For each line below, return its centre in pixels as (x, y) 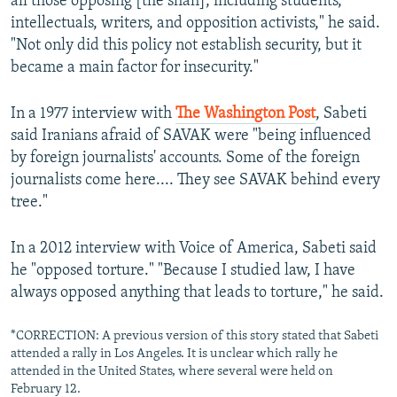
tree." (29, 203)
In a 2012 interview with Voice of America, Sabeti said (194, 249)
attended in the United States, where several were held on (172, 372)
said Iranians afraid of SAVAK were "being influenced (191, 136)
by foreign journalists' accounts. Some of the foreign (185, 159)
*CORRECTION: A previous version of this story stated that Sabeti (195, 337)
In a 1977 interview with (93, 114)
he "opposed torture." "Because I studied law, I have (183, 271)
